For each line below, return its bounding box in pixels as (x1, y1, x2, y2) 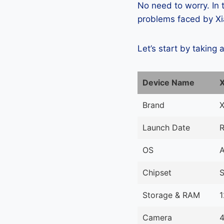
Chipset (142, 167, 171, 178)
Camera (142, 212, 172, 223)
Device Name (142, 77, 194, 88)
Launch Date (142, 122, 190, 133)
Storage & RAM (142, 190, 200, 200)
